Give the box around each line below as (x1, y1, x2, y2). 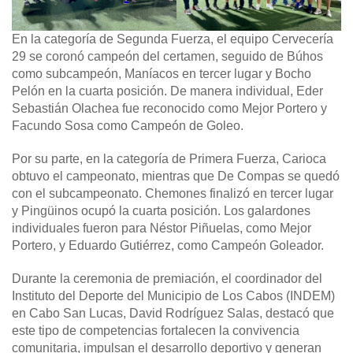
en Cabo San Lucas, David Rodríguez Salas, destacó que (12, 306, 334, 320)
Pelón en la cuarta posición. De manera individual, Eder (12, 84, 323, 98)
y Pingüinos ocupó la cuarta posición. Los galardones (12, 203, 310, 217)
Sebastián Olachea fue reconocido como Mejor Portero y (12, 101, 327, 115)
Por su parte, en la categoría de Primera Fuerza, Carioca (12, 151, 326, 165)
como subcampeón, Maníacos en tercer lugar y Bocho (12, 66, 311, 80)
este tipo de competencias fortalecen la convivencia (12, 323, 299, 337)
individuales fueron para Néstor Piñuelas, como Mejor (12, 221, 311, 235)
